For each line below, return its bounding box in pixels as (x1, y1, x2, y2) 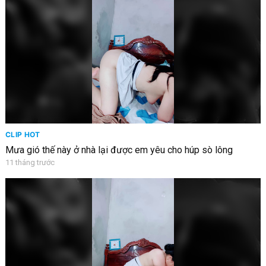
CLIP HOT (5, 129, 40, 139)
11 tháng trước (5, 157, 55, 167)
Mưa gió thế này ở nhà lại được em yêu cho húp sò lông (5, 144, 233, 156)
